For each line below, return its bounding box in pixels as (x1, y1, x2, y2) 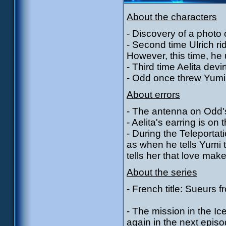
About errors (127, 89, 180, 100)
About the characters (127, 12, 217, 22)
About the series (127, 167, 197, 178)
